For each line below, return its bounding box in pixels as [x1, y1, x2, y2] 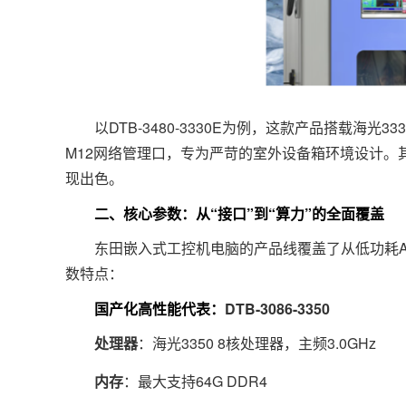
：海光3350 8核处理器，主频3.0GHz [138, 332, 376, 353]
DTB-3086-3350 [225, 297, 330, 319]
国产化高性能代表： [65, 297, 225, 319]
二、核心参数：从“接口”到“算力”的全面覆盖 [65, 202, 384, 224]
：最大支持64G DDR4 [123, 370, 267, 391]
